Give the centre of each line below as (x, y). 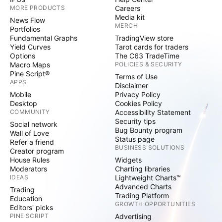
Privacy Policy (138, 94)
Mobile (21, 94)
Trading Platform (142, 195)
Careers (128, 8)
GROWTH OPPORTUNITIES (155, 204)
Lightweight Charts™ (148, 178)
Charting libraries (142, 169)
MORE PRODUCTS (38, 8)
